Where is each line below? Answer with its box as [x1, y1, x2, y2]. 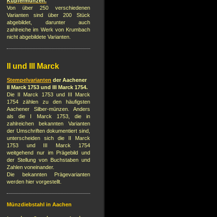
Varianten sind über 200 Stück [7, 12, 90, 18]
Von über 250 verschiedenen [7, 5, 90, 11]
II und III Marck [7, 62, 59, 71]
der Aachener [53, 77, 87, 83]
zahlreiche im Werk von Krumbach [7, 27, 90, 33]
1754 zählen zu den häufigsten [7, 99, 90, 105]
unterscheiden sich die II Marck [7, 135, 90, 141]
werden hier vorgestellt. [7, 179, 62, 185]
